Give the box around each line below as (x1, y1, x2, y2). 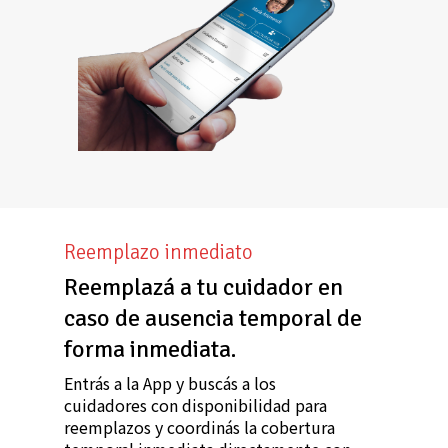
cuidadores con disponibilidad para (64, 393, 328, 418)
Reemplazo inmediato (64, 239, 254, 266)
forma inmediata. (64, 334, 237, 365)
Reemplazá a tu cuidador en (64, 272, 344, 303)
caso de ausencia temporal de (64, 303, 363, 334)
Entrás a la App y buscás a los (64, 371, 277, 396)
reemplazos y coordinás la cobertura (64, 415, 336, 440)
